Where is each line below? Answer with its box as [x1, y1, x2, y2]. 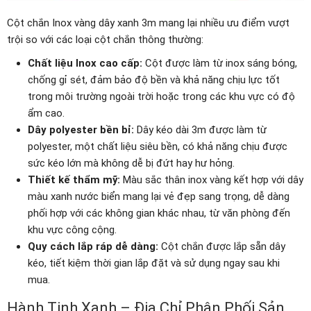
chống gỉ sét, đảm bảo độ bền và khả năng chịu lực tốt [28, 73, 280, 86]
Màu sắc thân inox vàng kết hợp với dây [120, 173, 303, 186]
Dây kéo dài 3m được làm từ [134, 123, 267, 136]
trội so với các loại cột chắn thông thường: [7, 33, 203, 46]
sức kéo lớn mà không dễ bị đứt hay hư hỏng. [28, 156, 235, 169]
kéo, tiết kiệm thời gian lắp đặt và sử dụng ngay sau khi [28, 256, 280, 269]
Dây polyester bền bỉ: [28, 123, 134, 136]
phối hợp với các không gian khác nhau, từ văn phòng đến [28, 206, 290, 219]
